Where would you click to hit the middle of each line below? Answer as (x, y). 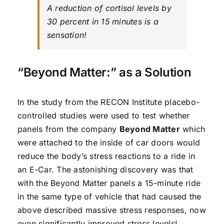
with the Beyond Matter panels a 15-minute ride (109, 183)
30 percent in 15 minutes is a (102, 21)
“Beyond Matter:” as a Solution (104, 72)
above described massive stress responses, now (111, 210)
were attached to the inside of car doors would (109, 142)
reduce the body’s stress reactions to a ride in (106, 156)
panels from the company (68, 129)
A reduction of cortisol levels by (109, 8)
